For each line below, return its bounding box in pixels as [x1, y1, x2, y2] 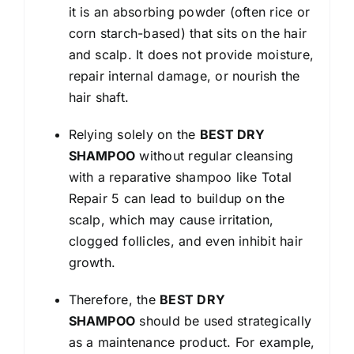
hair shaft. [68, 88, 130, 105]
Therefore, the [68, 291, 160, 307]
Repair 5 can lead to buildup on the [68, 190, 284, 206]
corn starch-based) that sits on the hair [68, 24, 307, 41]
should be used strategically [135, 312, 312, 329]
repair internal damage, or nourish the [68, 67, 300, 84]
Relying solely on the [68, 126, 200, 142]
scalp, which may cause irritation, [68, 211, 274, 228]
